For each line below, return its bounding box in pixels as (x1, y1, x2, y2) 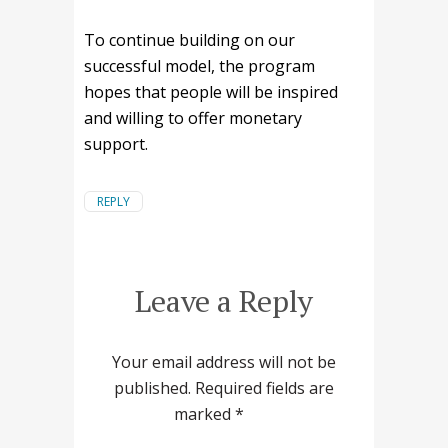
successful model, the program (84, 55, 315, 78)
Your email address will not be (112, 351, 336, 374)
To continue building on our (84, 29, 295, 52)
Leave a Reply (135, 281, 313, 322)
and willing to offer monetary (84, 107, 302, 130)
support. (84, 133, 148, 156)
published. (114, 377, 191, 400)
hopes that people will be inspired (84, 81, 338, 104)
